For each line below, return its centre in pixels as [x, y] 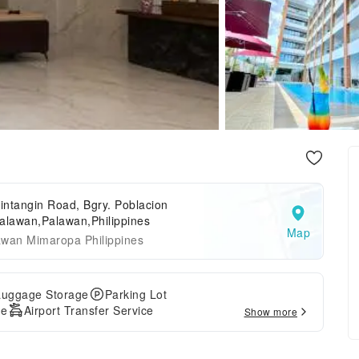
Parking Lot [135, 294]
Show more [270, 311]
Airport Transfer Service [89, 310]
